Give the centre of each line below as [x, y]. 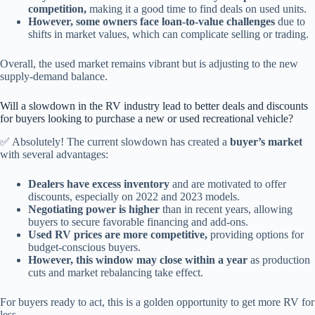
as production [279, 260]
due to [290, 22]
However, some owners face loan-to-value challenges [152, 22]
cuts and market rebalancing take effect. [116, 273]
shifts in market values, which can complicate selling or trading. [168, 34]
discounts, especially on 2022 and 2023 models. [134, 197]
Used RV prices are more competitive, [118, 235]
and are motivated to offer [228, 184]
